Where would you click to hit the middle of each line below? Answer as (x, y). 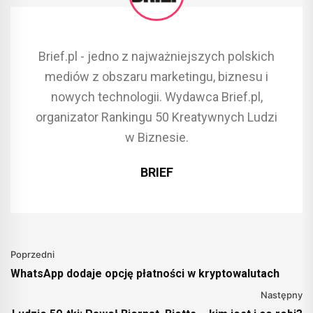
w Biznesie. (156, 137)
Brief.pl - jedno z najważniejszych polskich (156, 56)
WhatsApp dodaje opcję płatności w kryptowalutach (145, 273)
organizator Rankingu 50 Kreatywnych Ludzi (156, 117)
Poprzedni (32, 254)
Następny (282, 294)
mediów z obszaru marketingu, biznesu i (156, 76)
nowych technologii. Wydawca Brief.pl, (156, 96)
